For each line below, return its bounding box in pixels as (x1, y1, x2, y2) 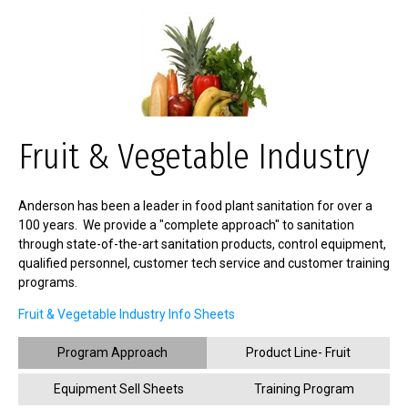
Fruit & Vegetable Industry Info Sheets (18, 307, 235, 321)
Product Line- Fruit (246, 345, 351, 360)
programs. (18, 275, 77, 290)
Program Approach (57, 345, 168, 360)
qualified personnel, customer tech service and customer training (18, 256, 390, 270)
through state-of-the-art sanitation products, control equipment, (18, 237, 386, 251)
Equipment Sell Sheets (53, 382, 184, 396)
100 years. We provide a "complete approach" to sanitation (18, 218, 354, 232)
